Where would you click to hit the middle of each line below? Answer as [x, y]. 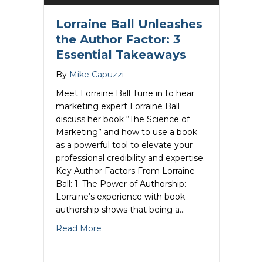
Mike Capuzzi [97, 75]
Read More [79, 229]
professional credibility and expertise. [130, 158]
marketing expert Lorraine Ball [118, 107]
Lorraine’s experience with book [120, 197]
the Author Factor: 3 [118, 40]
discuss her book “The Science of [123, 119]
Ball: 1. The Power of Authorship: [121, 184]
